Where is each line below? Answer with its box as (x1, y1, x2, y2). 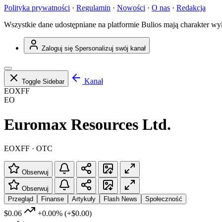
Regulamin (76, 3, 111, 12)
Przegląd (8, 195, 33, 203)
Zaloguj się (42, 45, 73, 53)
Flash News (104, 195, 137, 203)
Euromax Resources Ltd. (4, 115, 171, 133)
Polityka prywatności (4, 3, 70, 12)
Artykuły (72, 195, 96, 203)
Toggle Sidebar (22, 78, 64, 86)
